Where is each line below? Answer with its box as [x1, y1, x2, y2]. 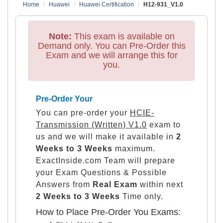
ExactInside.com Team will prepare [36, 156, 175, 165]
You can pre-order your [36, 108, 130, 117]
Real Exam [93, 180, 137, 189]
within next [137, 180, 183, 189]
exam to [147, 120, 181, 129]
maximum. [112, 144, 155, 153]
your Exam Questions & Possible [36, 168, 167, 177]
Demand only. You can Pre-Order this [37, 40, 186, 51]
